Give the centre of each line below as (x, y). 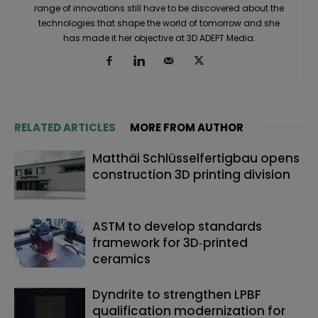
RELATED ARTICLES (65, 128)
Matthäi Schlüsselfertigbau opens (196, 159)
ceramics (121, 259)
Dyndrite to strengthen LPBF (177, 295)
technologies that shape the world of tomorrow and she (159, 23)
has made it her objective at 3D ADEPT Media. (159, 38)
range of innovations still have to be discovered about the (159, 9)
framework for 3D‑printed (170, 243)
